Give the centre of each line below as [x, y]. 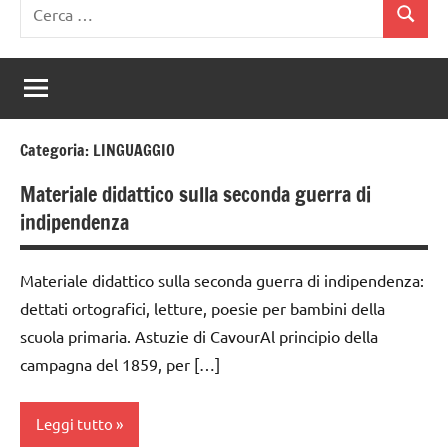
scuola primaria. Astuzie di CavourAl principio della [199, 335]
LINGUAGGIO [134, 149]
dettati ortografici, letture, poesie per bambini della [202, 307]
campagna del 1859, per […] [120, 363]
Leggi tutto [74, 424]
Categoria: [56, 149]
